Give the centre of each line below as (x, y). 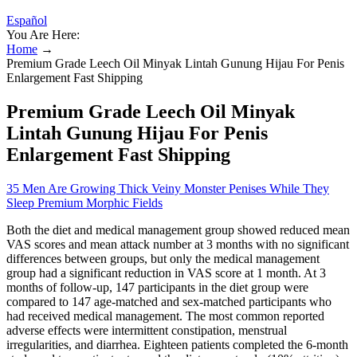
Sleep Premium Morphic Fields (84, 202)
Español (27, 20)
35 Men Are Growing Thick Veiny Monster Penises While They (168, 188)
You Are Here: (43, 35)
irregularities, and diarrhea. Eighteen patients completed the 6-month (177, 344)
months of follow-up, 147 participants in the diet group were (157, 287)
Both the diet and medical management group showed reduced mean (178, 229)
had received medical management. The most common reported (165, 316)
